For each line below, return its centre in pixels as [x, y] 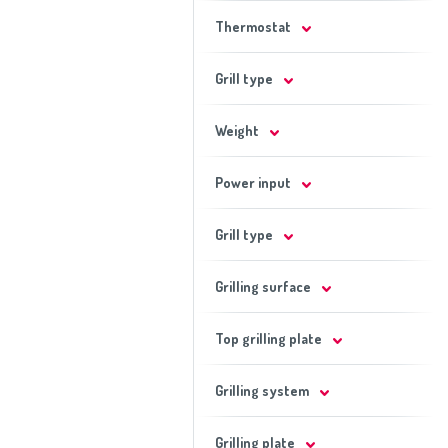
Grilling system [261, 390]
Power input [252, 182]
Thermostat [252, 26]
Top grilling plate [268, 338]
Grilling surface [262, 286]
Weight [236, 130]
